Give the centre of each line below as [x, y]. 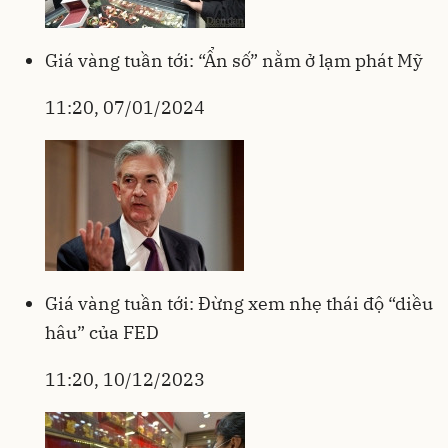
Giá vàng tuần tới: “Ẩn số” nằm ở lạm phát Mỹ [234, 60]
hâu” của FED [102, 332]
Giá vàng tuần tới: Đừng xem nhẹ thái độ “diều [239, 303]
